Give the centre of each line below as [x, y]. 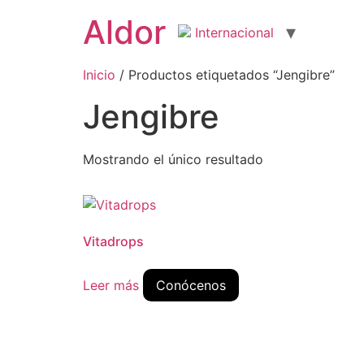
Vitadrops [113, 241]
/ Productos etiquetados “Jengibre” [225, 75]
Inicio [99, 75]
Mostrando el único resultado [173, 159]
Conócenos [191, 285]
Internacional [232, 32]
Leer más [111, 285]
